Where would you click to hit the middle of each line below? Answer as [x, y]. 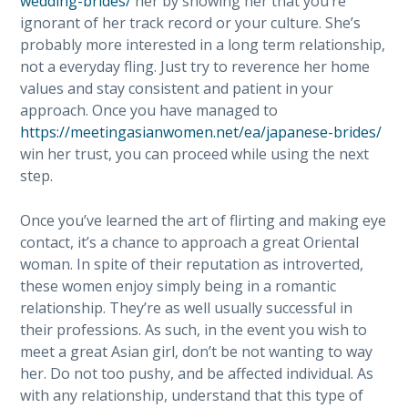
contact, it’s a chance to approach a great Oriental [190, 242]
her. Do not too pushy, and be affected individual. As [197, 373]
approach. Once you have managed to [149, 110]
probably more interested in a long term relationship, [203, 45]
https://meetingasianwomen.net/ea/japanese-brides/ [201, 132]
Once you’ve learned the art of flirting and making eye [204, 220]
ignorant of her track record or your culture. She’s [191, 23]
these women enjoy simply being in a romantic [178, 286]
